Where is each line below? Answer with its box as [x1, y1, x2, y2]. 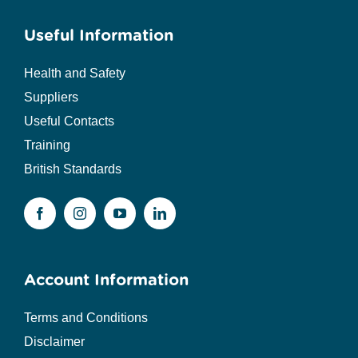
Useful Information [23, 26, 173, 46]
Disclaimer [23, 335, 85, 349]
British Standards [23, 162, 121, 177]
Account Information [23, 270, 189, 290]
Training [23, 138, 70, 153]
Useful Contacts [23, 114, 114, 129]
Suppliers [23, 90, 78, 105]
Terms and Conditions [23, 311, 148, 325]
